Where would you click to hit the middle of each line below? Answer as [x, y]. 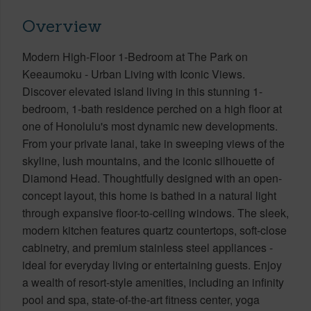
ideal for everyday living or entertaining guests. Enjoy [152, 264]
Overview [62, 26]
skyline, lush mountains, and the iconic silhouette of [148, 160]
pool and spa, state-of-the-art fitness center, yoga [141, 299]
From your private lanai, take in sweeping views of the [153, 143]
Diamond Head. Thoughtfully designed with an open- [152, 178]
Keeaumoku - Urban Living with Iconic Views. [134, 74]
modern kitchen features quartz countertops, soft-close [154, 230]
